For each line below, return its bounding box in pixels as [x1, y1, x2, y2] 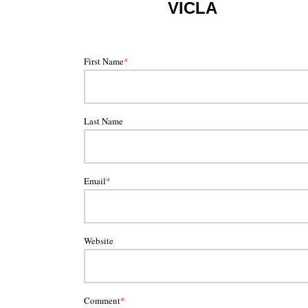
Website [84, 234, 113, 247]
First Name [84, 55, 124, 68]
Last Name [84, 115, 123, 128]
